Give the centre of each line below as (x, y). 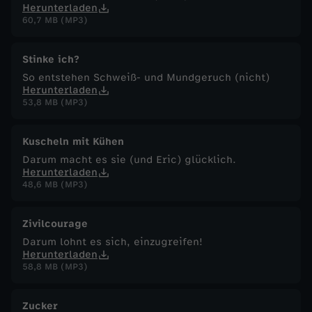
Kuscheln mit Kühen (73, 141)
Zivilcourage (55, 224)
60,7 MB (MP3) (55, 20)
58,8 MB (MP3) (55, 266)
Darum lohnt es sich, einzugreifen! (112, 242)
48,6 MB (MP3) (55, 184)
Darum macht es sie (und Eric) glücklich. (129, 159)
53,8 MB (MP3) (55, 102)
